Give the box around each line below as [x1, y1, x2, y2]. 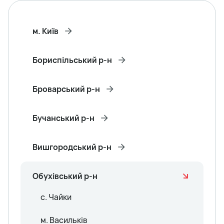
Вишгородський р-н [32, 141, 111, 152]
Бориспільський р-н [32, 54, 112, 65]
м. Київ [32, 25, 58, 36]
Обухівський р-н [32, 170, 97, 181]
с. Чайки [40, 191, 71, 202]
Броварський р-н [32, 83, 100, 94]
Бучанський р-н [32, 112, 94, 123]
